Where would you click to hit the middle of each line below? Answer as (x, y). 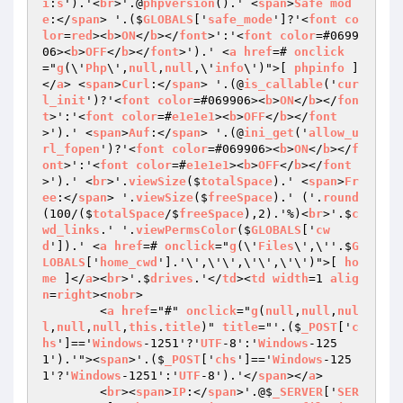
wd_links (71, 230)
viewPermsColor (186, 230)
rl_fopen (71, 149)
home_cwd (129, 262)
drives (172, 278)
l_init (64, 100)
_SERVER (298, 392)
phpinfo (319, 68)
